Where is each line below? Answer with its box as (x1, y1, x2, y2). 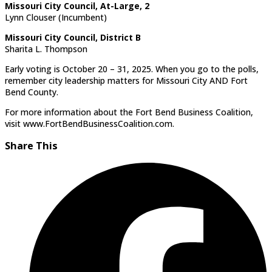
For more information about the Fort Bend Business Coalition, (5, 106, 253, 118)
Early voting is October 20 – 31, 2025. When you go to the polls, (5, 63, 259, 75)
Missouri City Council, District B (5, 31, 141, 43)
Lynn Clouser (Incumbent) (5, 11, 107, 23)
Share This (5, 139, 58, 153)
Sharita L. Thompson (5, 42, 87, 55)
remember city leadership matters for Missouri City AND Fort (5, 74, 248, 86)
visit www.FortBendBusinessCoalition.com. (5, 117, 174, 129)
